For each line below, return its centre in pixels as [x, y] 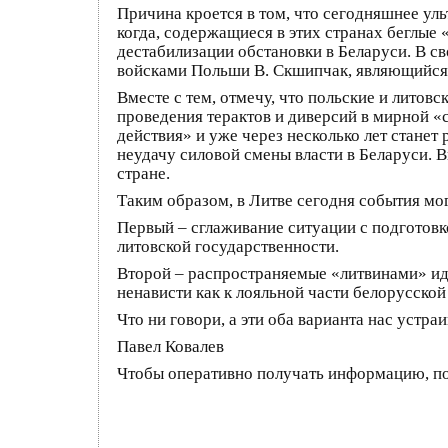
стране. [143, 173]
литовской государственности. [228, 246]
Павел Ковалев [170, 346]
